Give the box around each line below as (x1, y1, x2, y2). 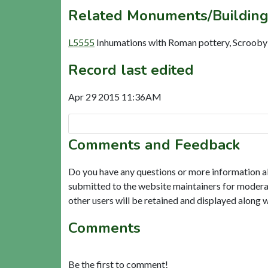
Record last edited (68, 60, 194, 80)
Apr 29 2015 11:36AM (68, 90, 162, 102)
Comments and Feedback (68, 135, 240, 154)
